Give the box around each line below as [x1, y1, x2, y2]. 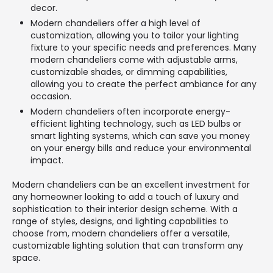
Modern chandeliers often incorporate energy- [30, 105, 230, 118]
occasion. [30, 90, 71, 102]
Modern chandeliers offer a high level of [30, 16, 200, 29]
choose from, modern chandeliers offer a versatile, [12, 227, 230, 239]
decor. [30, 1, 57, 14]
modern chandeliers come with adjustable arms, [30, 53, 238, 66]
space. [12, 251, 40, 264]
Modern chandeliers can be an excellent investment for [12, 178, 250, 191]
